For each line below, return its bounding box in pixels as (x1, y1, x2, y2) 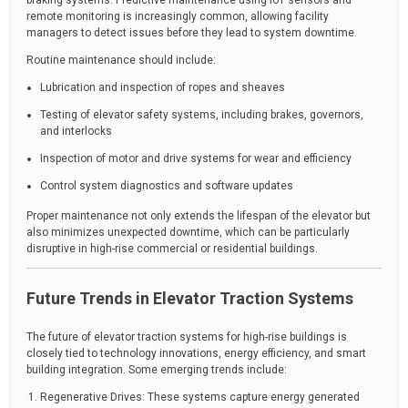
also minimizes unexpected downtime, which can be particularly (26, 226, 350, 239)
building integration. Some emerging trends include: (26, 363, 287, 376)
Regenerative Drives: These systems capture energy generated (40, 391, 360, 403)
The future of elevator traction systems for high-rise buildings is (26, 331, 347, 343)
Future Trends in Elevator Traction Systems (26, 289, 353, 308)
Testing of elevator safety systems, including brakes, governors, (40, 108, 363, 121)
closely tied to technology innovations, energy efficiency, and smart (26, 347, 366, 360)
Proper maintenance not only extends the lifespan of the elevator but (26, 209, 371, 222)
